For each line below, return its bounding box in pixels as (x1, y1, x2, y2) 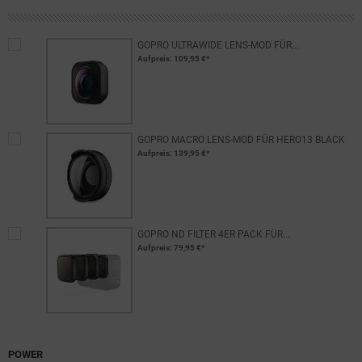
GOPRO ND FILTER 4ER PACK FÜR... (137, 229, 290, 240)
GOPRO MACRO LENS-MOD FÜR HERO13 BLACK (137, 134, 345, 145)
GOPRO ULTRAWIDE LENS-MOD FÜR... (137, 40, 299, 51)
